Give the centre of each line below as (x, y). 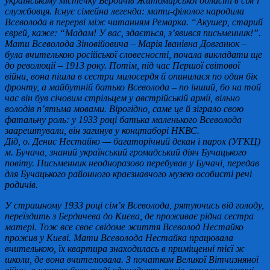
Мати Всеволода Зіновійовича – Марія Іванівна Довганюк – (126, 43)
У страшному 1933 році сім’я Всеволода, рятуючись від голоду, (134, 205)
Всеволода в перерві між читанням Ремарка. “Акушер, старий (134, 22)
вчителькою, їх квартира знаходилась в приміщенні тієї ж (125, 248)
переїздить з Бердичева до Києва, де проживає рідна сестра (129, 216)
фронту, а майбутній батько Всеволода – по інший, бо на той (133, 87)
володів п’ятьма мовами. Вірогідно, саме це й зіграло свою (124, 108)
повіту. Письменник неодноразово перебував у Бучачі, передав (132, 163)
